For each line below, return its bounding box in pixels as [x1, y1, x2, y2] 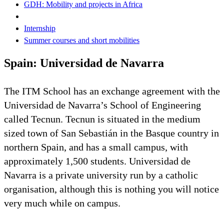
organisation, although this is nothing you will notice [4, 183, 219, 194]
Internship [24, 23, 55, 32]
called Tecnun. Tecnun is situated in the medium [4, 113, 200, 124]
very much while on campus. [4, 197, 120, 208]
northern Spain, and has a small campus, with [4, 141, 188, 152]
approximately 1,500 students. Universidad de [4, 155, 190, 166]
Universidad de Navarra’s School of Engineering [4, 99, 201, 110]
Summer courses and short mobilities [24, 35, 139, 44]
